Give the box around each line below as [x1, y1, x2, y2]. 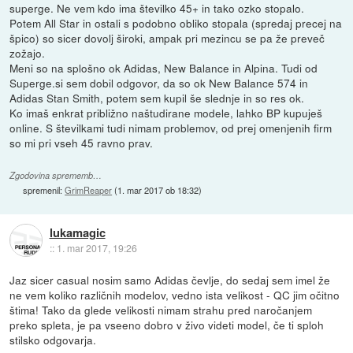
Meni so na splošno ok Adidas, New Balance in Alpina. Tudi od [9, 59, 318, 76]
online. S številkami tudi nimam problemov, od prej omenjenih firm [9, 119, 333, 136]
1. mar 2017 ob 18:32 [117, 183, 199, 196]
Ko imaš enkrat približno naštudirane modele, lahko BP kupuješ [9, 104, 323, 121]
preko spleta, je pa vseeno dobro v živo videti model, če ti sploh [9, 316, 325, 333]
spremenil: [23, 183, 65, 196]
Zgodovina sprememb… [9, 169, 102, 181]
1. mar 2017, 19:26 [56, 241, 137, 255]
